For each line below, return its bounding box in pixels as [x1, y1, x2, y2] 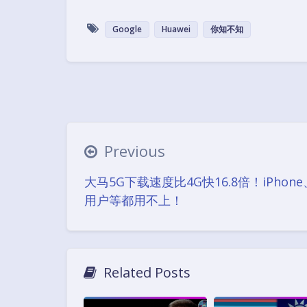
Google [112, 23, 142, 36]
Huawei [162, 23, 191, 36]
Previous [104, 140, 165, 162]
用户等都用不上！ [84, 192, 183, 209]
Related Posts [103, 262, 191, 282]
